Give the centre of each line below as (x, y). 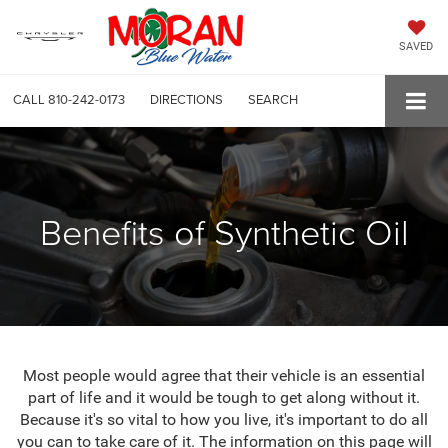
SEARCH (273, 99)
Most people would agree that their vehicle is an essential (224, 375)
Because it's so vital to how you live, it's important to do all (224, 419)
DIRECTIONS (186, 99)
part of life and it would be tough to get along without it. (224, 397)
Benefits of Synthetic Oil (224, 230)
